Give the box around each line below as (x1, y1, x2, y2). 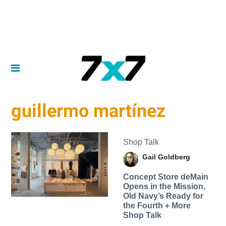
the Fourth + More (123, 201, 191, 210)
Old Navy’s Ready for (123, 191, 203, 200)
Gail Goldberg (142, 152, 190, 161)
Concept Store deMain (123, 172, 208, 181)
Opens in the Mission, (123, 182, 205, 191)
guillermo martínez (11, 100, 166, 122)
